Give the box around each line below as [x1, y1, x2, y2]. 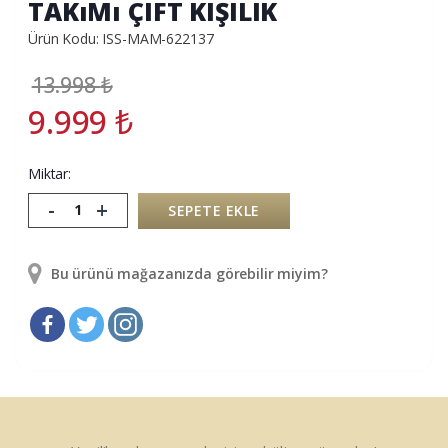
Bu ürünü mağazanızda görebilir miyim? [46, 263, 328, 283]
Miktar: [28, 163, 72, 183]
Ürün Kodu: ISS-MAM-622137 [28, 28, 214, 48]
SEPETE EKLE [168, 200, 260, 220]
